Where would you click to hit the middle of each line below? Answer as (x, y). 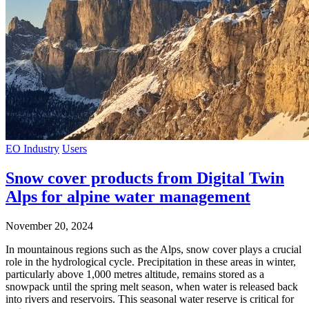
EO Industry (32, 148)
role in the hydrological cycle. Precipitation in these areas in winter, (151, 261)
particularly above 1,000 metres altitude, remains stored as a (135, 274)
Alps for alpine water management (128, 196)
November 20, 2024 (49, 226)
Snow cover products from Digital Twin (145, 178)
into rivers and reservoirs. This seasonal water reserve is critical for (150, 299)
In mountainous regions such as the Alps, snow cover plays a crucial (153, 249)
